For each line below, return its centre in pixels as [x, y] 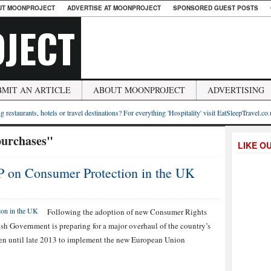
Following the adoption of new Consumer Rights [127, 212]
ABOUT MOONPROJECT [139, 90]
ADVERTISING [236, 90]
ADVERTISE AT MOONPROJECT [114, 8]
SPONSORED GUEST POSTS [216, 8]
